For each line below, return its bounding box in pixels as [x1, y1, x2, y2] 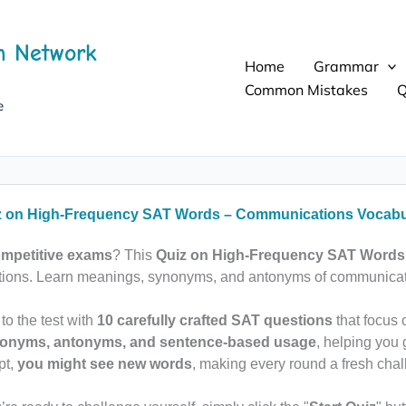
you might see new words [16, 356, 192, 372]
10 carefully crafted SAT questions [96, 313, 333, 328]
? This [111, 247, 156, 263]
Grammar [313, 57, 379, 75]
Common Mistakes [244, 81, 368, 99]
